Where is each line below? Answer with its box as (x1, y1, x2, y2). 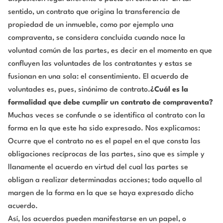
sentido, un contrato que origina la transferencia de (8, 8, 180, 16)
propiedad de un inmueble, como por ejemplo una (8, 21, 174, 29)
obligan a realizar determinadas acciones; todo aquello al (8, 177, 202, 185)
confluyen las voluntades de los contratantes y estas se (8, 60, 192, 68)
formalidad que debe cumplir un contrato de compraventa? (8, 99, 213, 107)
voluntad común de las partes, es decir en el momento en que (8, 47, 212, 55)
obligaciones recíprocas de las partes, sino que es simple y (8, 151, 205, 159)
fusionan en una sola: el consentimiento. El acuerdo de (8, 73, 189, 81)
